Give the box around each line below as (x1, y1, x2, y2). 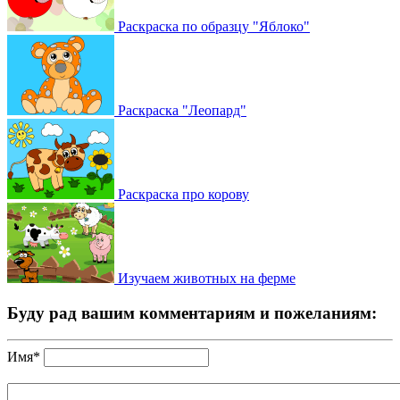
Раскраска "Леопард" (114, 102, 246, 118)
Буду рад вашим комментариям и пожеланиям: (7, 303, 377, 322)
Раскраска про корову (114, 186, 249, 202)
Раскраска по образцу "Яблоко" (114, 18, 310, 34)
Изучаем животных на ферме (114, 270, 296, 286)
